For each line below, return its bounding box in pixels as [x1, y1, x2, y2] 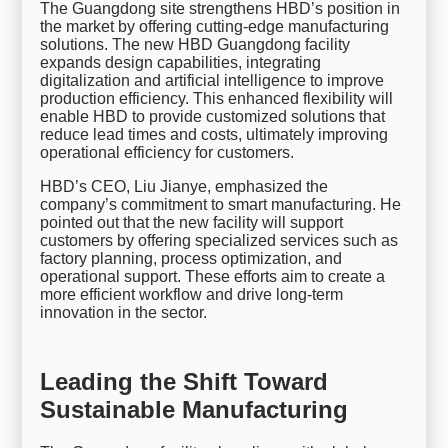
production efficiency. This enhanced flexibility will [40, 89, 394, 107]
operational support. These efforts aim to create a [40, 267, 386, 285]
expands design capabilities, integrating [40, 53, 322, 71]
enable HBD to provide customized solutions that [40, 107, 386, 125]
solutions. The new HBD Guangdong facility [40, 35, 351, 53]
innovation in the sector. [40, 303, 208, 321]
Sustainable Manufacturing [40, 395, 349, 423]
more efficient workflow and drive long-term [40, 285, 344, 303]
